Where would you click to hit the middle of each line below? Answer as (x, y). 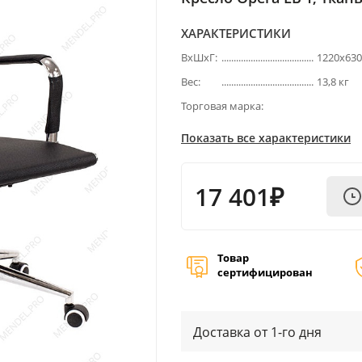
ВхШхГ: (199, 57)
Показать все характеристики (266, 138)
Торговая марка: (222, 106)
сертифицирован (265, 272)
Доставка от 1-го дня (257, 332)
